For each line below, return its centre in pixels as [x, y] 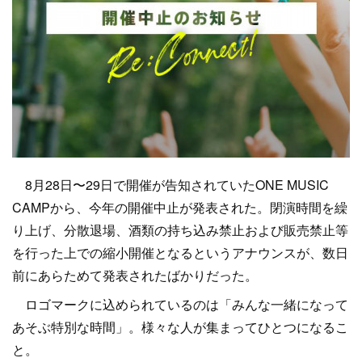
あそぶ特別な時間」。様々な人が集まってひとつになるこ [180, 327]
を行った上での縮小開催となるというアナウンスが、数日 [180, 253]
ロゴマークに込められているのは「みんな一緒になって [180, 304]
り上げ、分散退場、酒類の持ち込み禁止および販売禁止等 [180, 230]
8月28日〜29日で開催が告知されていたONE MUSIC [170, 185]
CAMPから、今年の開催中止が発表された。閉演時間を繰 [180, 207]
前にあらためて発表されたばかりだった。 [135, 275]
